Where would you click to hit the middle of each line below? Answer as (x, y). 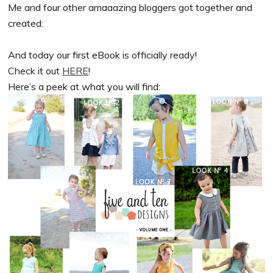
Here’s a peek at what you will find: (84, 87)
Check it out (35, 71)
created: (26, 23)
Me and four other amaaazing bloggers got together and (130, 8)
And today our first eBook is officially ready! (103, 55)
